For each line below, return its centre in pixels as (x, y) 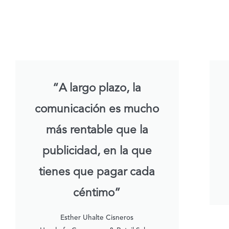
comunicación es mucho (97, 110)
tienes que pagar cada (97, 173)
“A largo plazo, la (97, 89)
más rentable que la (97, 131)
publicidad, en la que (97, 152)
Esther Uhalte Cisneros (97, 218)
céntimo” (97, 193)
